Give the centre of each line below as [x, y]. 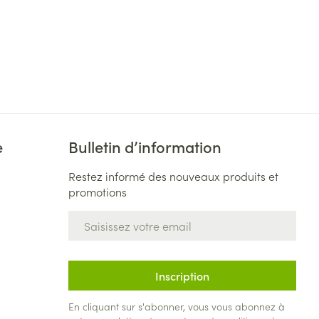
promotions [97, 192]
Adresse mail [101, 217]
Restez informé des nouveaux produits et [173, 176]
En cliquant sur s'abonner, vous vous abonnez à [176, 306]
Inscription [182, 276]
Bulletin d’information [145, 146]
